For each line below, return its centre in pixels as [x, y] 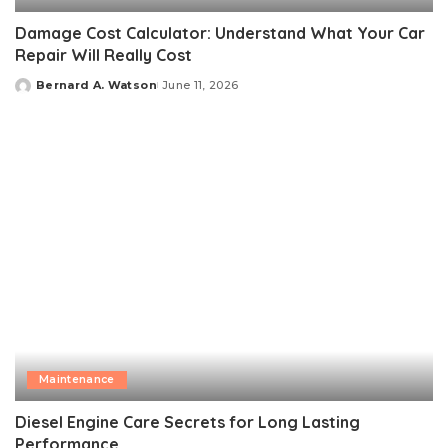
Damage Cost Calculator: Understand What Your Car [220, 32]
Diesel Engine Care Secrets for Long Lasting [187, 422]
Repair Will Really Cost [103, 54]
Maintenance [77, 380]
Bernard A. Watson [96, 84]
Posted [38, 92]
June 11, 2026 [200, 84]
